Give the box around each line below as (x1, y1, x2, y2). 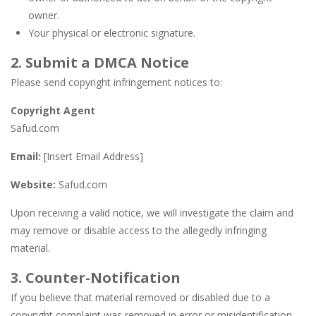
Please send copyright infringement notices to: (11, 75, 222, 89)
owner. (28, 8, 59, 22)
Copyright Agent (11, 104, 95, 117)
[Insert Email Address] (44, 150, 143, 163)
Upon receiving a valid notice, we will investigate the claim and (11, 206, 293, 219)
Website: (11, 178, 56, 191)
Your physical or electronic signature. (28, 26, 195, 39)
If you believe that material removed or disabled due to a (11, 291, 270, 304)
